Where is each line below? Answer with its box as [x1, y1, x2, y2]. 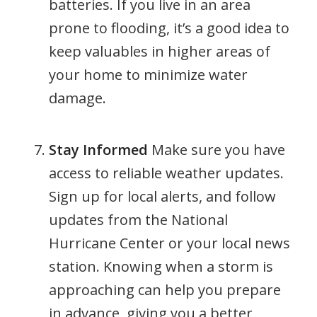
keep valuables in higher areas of [48, 42, 270, 62]
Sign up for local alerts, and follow [48, 187, 276, 207]
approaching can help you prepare [48, 280, 281, 300]
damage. [48, 88, 106, 108]
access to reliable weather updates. [48, 163, 284, 183]
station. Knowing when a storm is [48, 257, 273, 277]
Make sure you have [147, 140, 285, 160]
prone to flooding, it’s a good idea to [48, 18, 289, 38]
